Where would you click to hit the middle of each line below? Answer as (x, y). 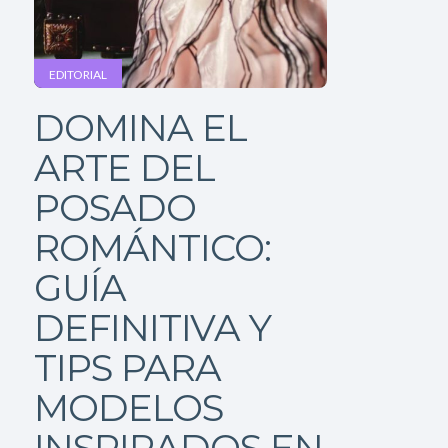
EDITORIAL (77, 74)
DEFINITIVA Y (152, 327)
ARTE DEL (124, 167)
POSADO (114, 207)
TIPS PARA (127, 367)
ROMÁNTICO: (152, 247)
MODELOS (128, 407)
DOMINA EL (140, 127)
